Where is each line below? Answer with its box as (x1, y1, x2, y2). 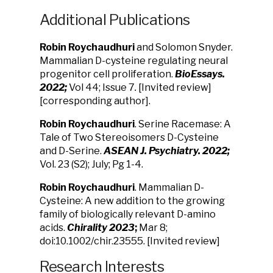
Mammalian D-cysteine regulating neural (40, 55, 228, 66)
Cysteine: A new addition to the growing (40, 195, 225, 207)
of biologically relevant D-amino (69, 208, 216, 220)
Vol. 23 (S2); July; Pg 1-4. (40, 158, 143, 170)
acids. (40, 222, 67, 233)
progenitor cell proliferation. (40, 68, 175, 80)
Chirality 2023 (67, 222, 135, 233)
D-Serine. (58, 145, 102, 157)
